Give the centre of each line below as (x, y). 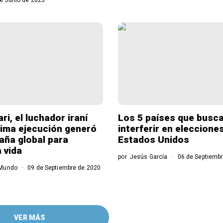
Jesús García (149, 157)
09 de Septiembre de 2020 (63, 168)
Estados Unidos (154, 140)
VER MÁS (29, 218)
